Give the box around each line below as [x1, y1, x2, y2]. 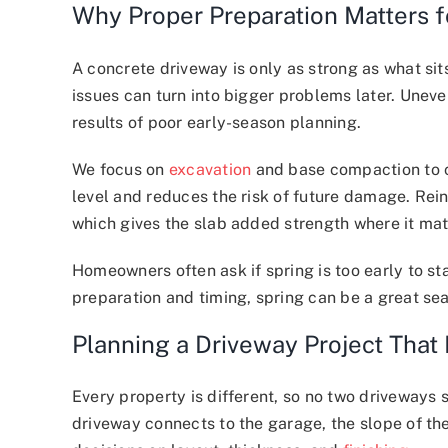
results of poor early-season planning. [71, 112, 362, 132]
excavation [168, 159, 252, 179]
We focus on [71, 159, 169, 179]
